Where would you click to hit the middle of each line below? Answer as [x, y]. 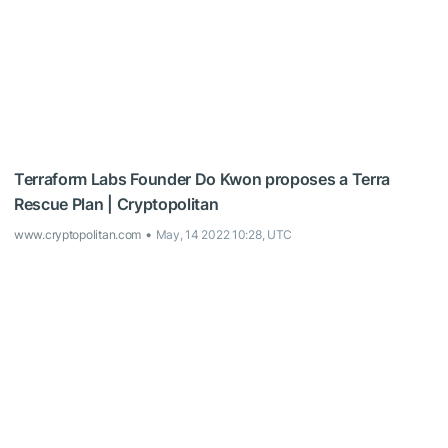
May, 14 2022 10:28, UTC [224, 234]
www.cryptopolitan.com [78, 234]
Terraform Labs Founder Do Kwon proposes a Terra [202, 178]
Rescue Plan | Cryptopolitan [116, 203]
